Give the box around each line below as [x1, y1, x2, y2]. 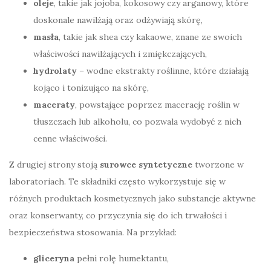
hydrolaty [33, 65, 77, 76]
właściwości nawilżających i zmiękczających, [33, 48, 207, 59]
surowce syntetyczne [100, 158, 192, 170]
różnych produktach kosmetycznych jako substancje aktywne [9, 192, 256, 204]
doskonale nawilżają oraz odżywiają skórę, [33, 14, 203, 25]
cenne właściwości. [33, 132, 107, 144]
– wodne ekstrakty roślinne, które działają [77, 65, 249, 76]
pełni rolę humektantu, [74, 252, 169, 264]
